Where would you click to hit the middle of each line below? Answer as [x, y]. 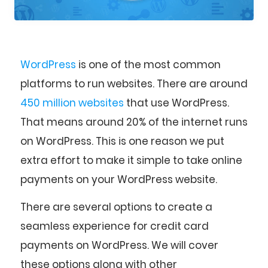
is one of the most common [148, 65]
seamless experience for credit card [115, 226]
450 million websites [72, 103]
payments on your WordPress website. [119, 179]
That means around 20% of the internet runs [134, 122]
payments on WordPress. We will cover [119, 246]
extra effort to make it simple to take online [131, 160]
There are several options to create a [116, 207]
